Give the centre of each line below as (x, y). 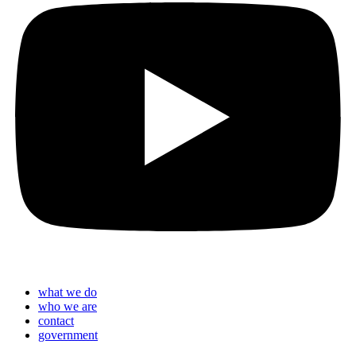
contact (56, 320)
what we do (68, 292)
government (68, 335)
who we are (68, 306)
